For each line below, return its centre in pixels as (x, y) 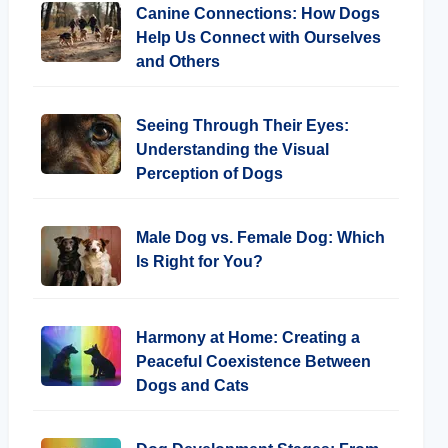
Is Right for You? (199, 261)
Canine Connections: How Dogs (258, 13)
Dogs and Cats (192, 385)
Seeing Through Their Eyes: (242, 125)
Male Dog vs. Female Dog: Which (260, 237)
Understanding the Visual (232, 149)
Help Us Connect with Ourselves (258, 37)
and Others (178, 61)
